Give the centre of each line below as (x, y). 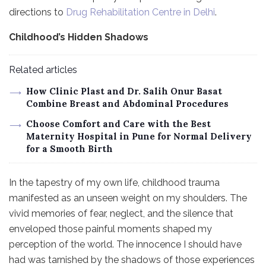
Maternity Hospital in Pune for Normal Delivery (139, 136)
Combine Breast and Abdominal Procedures (127, 103)
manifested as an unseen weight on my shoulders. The (128, 198)
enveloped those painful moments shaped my (110, 229)
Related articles (43, 69)
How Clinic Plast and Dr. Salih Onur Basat (124, 91)
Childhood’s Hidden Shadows (79, 37)
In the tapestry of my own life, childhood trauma (114, 182)
